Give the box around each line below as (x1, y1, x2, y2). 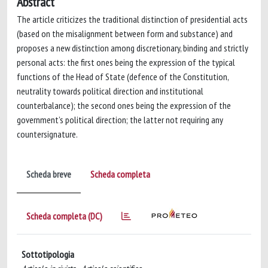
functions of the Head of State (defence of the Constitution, (17, 71, 229, 83)
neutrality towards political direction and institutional (17, 85, 203, 97)
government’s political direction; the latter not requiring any (17, 114, 223, 126)
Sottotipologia (22, 248, 74, 260)
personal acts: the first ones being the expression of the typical (17, 56, 235, 68)
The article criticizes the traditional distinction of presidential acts (17, 13, 248, 25)
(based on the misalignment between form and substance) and (17, 28, 233, 39)
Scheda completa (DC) (26, 210, 102, 222)
